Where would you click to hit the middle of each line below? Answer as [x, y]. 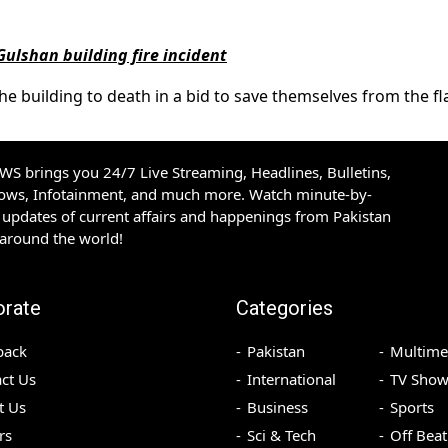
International [291, 379]
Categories [284, 308]
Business [277, 407]
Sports [411, 407]
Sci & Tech [281, 435]
